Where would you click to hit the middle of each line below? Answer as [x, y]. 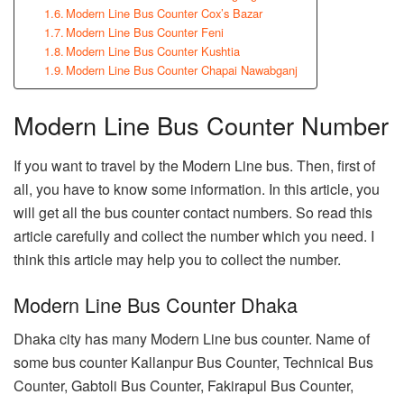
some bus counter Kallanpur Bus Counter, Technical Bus [193, 363]
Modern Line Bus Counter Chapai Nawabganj [182, 70]
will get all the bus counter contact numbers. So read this [193, 213]
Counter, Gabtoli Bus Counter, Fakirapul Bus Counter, [184, 386]
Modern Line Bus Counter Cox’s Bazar [165, 14]
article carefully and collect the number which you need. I [194, 236]
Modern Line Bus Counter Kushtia [153, 51]
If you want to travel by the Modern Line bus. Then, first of [194, 166]
